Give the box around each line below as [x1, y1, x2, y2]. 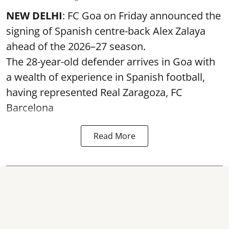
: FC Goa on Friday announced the [62, 8, 221, 22]
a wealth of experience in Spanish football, [6, 70, 205, 84]
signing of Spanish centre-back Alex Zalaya [6, 24, 205, 38]
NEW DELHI [6, 8, 62, 22]
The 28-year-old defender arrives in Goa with [6, 54, 215, 68]
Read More [94, 130, 135, 142]
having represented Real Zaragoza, [6, 85, 171, 99]
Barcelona [6, 100, 54, 114]
